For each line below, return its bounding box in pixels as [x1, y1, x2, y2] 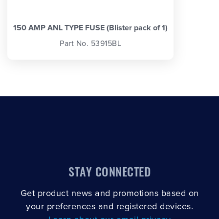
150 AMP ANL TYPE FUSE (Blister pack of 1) [13, 23, 168, 32]
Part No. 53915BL [60, 40, 121, 48]
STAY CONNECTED [68, 162, 151, 180]
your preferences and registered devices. [26, 202, 193, 211]
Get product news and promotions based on [20, 189, 199, 198]
